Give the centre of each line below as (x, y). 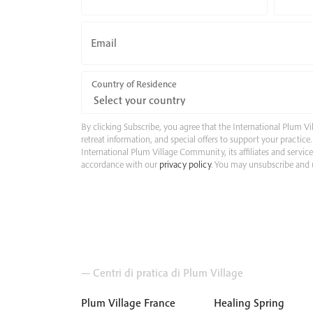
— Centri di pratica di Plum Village (162, 273)
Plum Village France (128, 303)
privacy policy (185, 165)
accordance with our (120, 165)
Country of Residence (134, 84)
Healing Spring (249, 303)
